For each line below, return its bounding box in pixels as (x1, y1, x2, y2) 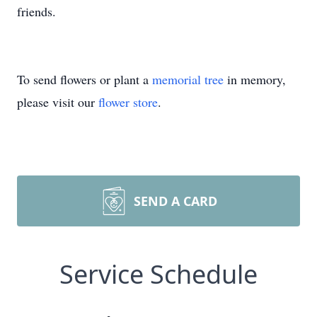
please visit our (17, 93, 98, 110)
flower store (98, 93, 158, 110)
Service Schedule (59, 257, 258, 292)
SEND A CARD (134, 192, 217, 209)
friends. (17, 3, 60, 20)
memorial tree (152, 71, 224, 88)
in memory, (224, 71, 286, 88)
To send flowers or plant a (17, 71, 152, 88)
